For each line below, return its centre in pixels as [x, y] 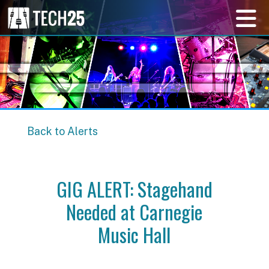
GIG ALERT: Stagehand [134, 189]
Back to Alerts [62, 131]
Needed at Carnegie [134, 211]
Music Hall [134, 234]
